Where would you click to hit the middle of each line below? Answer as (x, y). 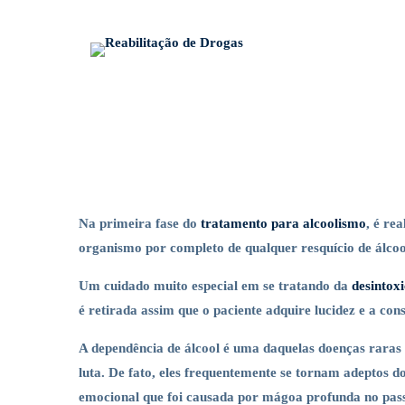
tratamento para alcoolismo (283, 223)
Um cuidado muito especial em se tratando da (215, 286)
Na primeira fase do (140, 223)
